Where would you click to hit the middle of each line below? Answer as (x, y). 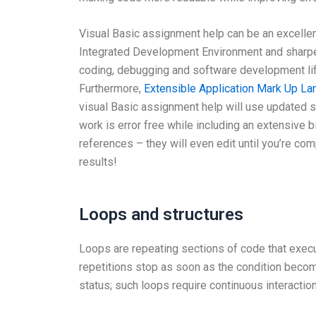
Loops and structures (161, 214)
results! (98, 162)
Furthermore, (111, 89)
